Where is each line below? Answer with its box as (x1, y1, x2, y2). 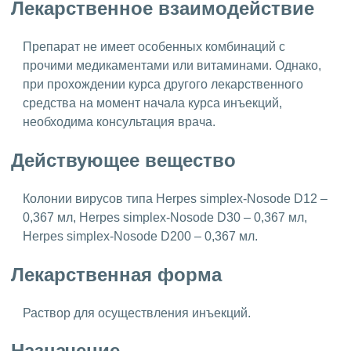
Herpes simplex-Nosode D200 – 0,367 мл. (23, 229, 258, 243)
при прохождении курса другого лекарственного (23, 77, 303, 91)
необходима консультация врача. (23, 114, 219, 128)
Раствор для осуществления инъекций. (23, 306, 254, 320)
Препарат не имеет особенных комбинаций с (23, 39, 285, 53)
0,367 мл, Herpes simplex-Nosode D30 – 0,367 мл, (23, 210, 307, 224)
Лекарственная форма (11, 263, 227, 285)
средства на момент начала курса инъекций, (23, 96, 282, 110)
